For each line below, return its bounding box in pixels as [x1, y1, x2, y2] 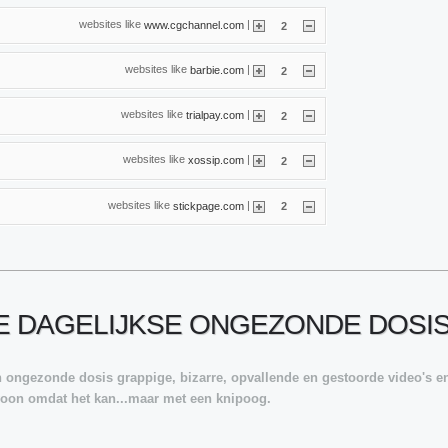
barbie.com [190, 63, 244, 76]
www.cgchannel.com [144, 18, 244, 31]
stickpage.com [173, 199, 244, 212]
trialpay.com [186, 108, 244, 121]
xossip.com [188, 153, 244, 166]
